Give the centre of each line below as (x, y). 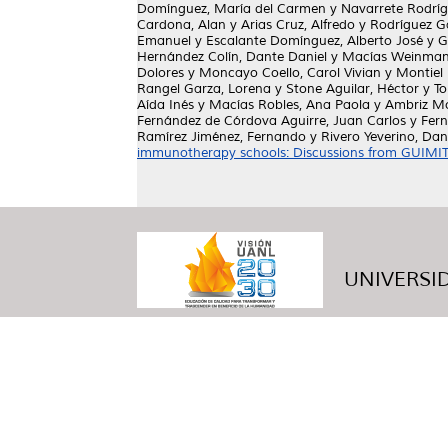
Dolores (160, 73)
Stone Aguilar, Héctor (352, 89)
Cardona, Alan (181, 25)
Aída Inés (165, 105)
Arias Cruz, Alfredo (298, 25)
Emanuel (164, 41)
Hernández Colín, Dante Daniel (232, 57)
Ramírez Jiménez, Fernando (221, 137)
